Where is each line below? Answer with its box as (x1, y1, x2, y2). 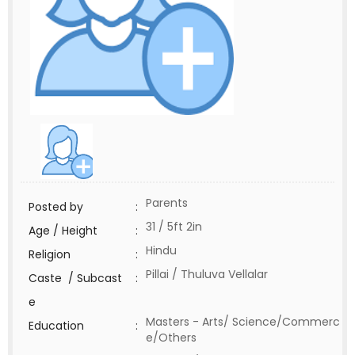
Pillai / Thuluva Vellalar (146, 266, 268, 282)
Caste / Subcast (29, 270, 122, 286)
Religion (29, 246, 71, 262)
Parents (146, 195, 188, 211)
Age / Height (29, 223, 97, 239)
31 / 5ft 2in (146, 219, 202, 235)
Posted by (29, 199, 83, 215)
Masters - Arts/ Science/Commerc (146, 314, 340, 330)
